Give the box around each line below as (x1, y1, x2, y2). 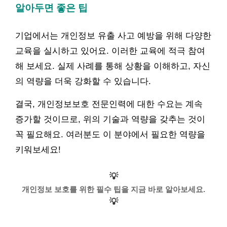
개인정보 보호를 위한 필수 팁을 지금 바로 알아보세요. (22, 185, 205, 194)
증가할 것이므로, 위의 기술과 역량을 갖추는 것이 (15, 114, 205, 124)
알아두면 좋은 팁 (15, 3, 88, 13)
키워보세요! (15, 144, 61, 155)
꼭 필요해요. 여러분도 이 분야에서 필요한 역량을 (15, 129, 205, 139)
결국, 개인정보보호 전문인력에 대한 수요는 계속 (15, 99, 203, 109)
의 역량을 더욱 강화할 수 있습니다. (15, 76, 151, 86)
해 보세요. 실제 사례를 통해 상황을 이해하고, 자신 (15, 61, 210, 71)
